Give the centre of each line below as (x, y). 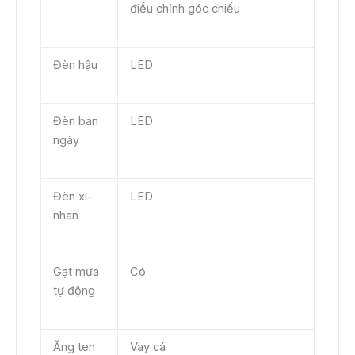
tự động (74, 290)
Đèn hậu (75, 65)
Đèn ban (75, 121)
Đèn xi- (73, 196)
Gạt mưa (76, 271)
